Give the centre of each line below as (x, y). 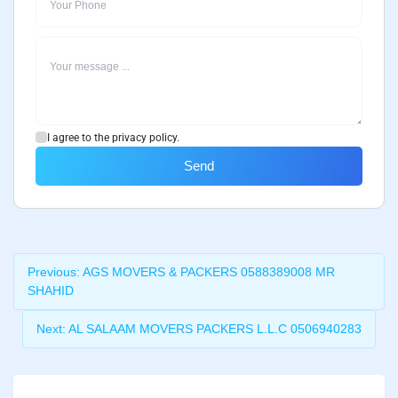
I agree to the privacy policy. (113, 137)
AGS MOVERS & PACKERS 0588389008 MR (209, 272)
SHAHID (51, 291)
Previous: (54, 272)
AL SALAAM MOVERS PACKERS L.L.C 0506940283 (215, 329)
